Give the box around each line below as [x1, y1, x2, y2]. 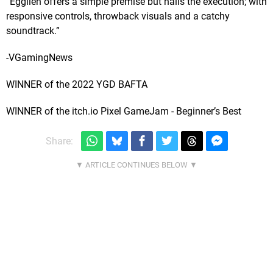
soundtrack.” [6, 25, 60, 37]
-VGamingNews [6, 52, 73, 64]
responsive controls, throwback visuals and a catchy [6, 10, 230, 23]
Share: [45, 135, 73, 147]
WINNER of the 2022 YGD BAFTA [6, 79, 147, 91]
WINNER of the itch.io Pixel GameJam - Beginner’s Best [6, 105, 241, 118]
